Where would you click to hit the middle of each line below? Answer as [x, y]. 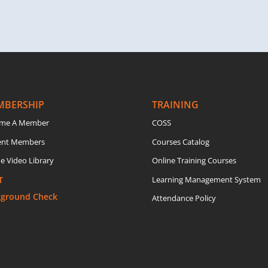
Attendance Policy [184, 198]
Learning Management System [206, 179]
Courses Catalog [180, 141]
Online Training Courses [194, 161]
